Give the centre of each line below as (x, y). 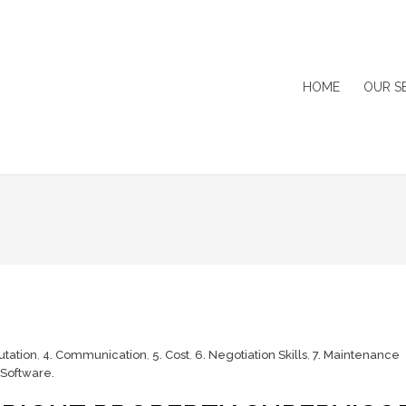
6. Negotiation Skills (251, 355)
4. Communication (95, 355)
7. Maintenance (356, 355)
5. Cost (171, 355)
